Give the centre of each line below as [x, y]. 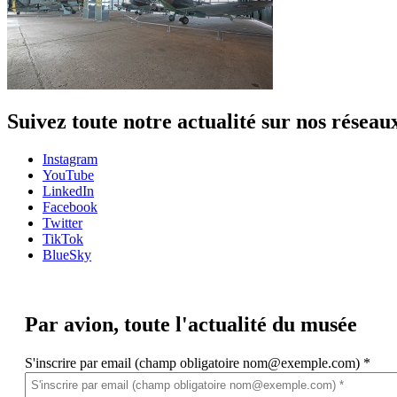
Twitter [62, 223]
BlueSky [67, 255]
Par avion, [72, 325]
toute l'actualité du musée [238, 325]
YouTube [68, 175]
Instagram [70, 160]
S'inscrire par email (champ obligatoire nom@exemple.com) [194, 363]
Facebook [70, 207]
